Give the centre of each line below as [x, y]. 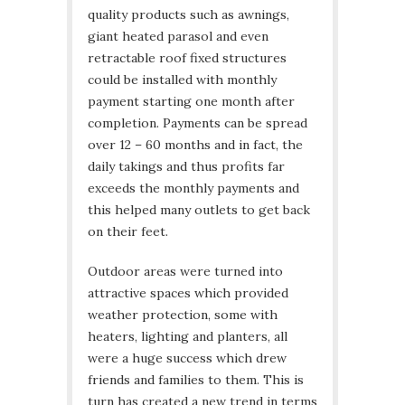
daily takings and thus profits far [186, 167]
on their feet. [128, 232]
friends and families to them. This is [196, 380]
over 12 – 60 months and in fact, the [195, 145]
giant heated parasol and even [178, 37]
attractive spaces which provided [188, 293]
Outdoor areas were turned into [185, 272]
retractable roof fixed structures [187, 58]
